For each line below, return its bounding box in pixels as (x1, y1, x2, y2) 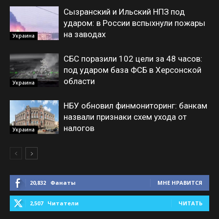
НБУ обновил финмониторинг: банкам (64, 101, 207, 110)
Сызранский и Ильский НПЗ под (64, 7, 185, 17)
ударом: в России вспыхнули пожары (64, 18, 205, 28)
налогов (64, 123, 94, 133)
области (64, 76, 95, 86)
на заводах (64, 29, 106, 39)
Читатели (47, 199, 79, 207)
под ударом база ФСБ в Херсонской (64, 65, 201, 75)
